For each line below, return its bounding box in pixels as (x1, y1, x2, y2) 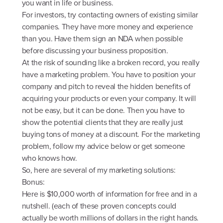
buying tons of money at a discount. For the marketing (21, 128, 200, 140)
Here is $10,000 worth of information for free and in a (21, 188, 197, 200)
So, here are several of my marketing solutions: (21, 164, 176, 176)
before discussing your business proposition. (21, 45, 168, 57)
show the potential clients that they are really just (21, 116, 183, 128)
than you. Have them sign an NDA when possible (21, 33, 183, 45)
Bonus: (21, 176, 45, 188)
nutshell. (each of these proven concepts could (21, 200, 177, 212)
